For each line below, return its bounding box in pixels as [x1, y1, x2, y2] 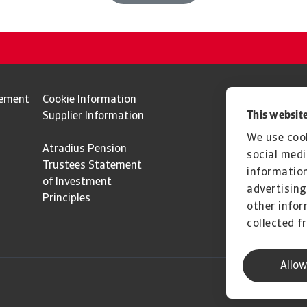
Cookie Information [42, 95, 136, 106]
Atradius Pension [42, 144, 127, 156]
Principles [42, 193, 90, 205]
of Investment [42, 177, 112, 188]
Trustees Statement [42, 160, 142, 172]
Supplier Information [42, 111, 144, 123]
